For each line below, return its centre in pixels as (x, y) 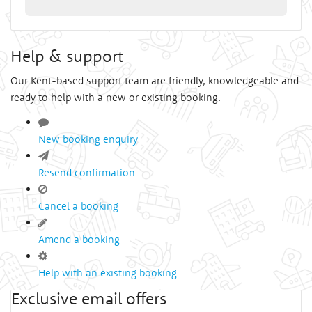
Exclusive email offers (89, 298)
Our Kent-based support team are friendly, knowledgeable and (155, 80)
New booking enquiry (88, 139)
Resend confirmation (87, 172)
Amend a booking (79, 239)
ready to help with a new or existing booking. (116, 97)
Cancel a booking (78, 206)
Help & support (67, 56)
